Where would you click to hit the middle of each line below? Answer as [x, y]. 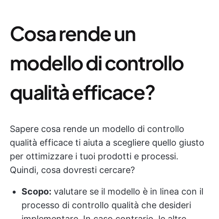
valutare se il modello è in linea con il [127, 191]
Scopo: [36, 191]
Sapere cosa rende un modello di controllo [97, 129]
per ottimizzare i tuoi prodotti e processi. [94, 156]
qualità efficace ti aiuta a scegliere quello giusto [107, 142]
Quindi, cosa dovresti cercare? [72, 170]
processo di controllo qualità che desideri [106, 205]
